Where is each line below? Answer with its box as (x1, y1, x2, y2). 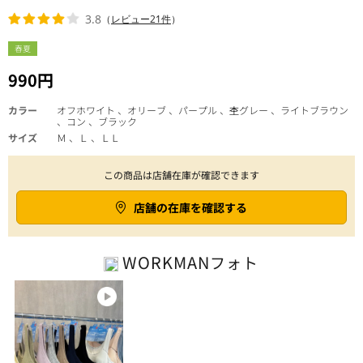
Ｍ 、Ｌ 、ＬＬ (57, 130, 120, 145)
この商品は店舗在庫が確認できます (104, 168, 259, 182)
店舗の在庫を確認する (134, 199, 247, 216)
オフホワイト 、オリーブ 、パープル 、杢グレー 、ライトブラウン (57, 103, 348, 117)
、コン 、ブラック (57, 114, 137, 129)
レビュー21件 (111, 11, 171, 26)
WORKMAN (122, 250, 211, 275)
